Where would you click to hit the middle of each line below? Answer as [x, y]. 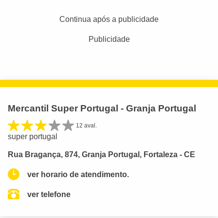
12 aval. [86, 125]
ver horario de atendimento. [78, 174]
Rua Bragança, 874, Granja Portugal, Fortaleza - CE [101, 154]
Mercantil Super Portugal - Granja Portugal [102, 108]
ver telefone [49, 194]
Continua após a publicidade [109, 19]
